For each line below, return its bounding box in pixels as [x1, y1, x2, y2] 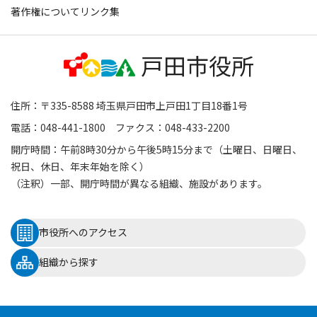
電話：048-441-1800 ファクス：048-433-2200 [11, 120, 230, 134]
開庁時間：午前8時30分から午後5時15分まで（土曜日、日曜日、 [11, 142, 302, 156]
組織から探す [39, 255, 98, 270]
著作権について [11, 4, 80, 18]
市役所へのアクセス [39, 225, 127, 240]
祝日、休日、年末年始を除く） [11, 158, 149, 173]
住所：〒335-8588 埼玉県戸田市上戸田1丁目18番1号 [11, 98, 248, 113]
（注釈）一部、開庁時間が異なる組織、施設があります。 [11, 175, 267, 190]
